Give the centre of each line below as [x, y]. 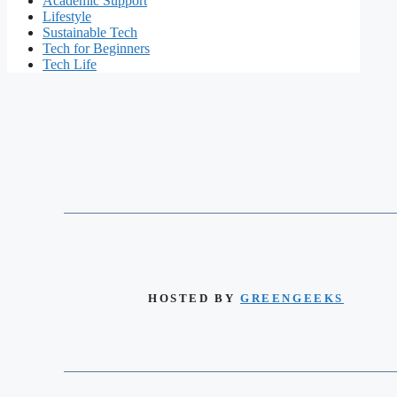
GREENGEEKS [292, 298]
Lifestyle [67, 17]
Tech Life [70, 65]
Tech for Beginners [96, 49]
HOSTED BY [195, 298]
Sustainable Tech [90, 33]
